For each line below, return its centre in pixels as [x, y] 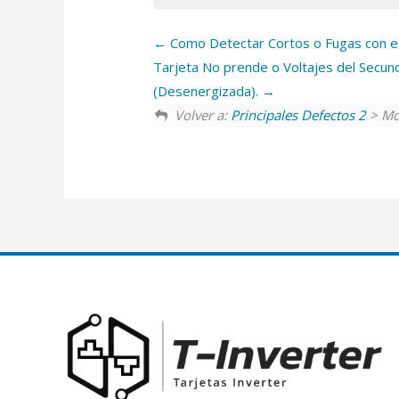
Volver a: [203, 114]
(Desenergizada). [208, 90]
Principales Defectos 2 [299, 114]
